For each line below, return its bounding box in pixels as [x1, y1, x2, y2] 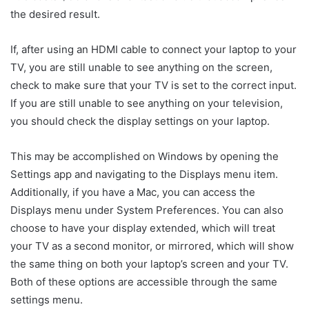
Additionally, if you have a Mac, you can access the [10, 186, 255, 199]
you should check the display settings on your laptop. [10, 114, 270, 128]
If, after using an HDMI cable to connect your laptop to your [10, 43, 297, 56]
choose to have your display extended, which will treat [10, 221, 275, 235]
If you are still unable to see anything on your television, [10, 97, 283, 110]
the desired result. [10, 8, 100, 21]
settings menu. [10, 293, 83, 306]
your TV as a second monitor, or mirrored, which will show [10, 239, 294, 252]
